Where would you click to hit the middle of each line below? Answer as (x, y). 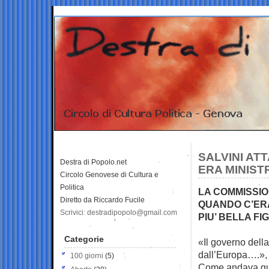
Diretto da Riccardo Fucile (102, 200)
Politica (72, 187)
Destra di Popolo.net (93, 162)
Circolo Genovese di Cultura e (109, 174)
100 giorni (87, 255)
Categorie (84, 239)
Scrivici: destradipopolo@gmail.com (119, 212)
